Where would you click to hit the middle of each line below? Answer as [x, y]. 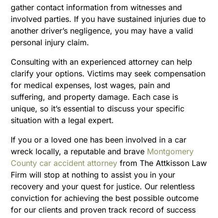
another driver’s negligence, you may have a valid [102, 30]
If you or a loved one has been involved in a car [99, 139]
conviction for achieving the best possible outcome [105, 198]
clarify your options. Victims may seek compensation [108, 73]
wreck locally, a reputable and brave [79, 151]
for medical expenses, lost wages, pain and [91, 85]
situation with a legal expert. [63, 120]
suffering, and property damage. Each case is [95, 97]
